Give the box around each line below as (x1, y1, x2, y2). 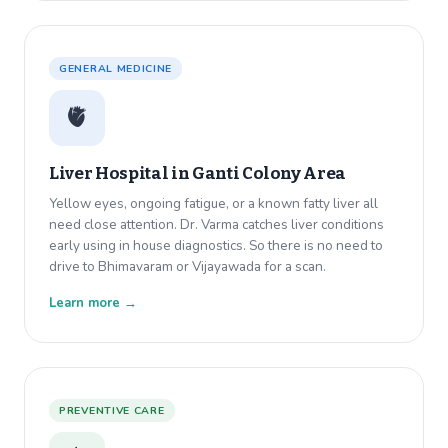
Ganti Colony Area (191, 163, 347, 185)
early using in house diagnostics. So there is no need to (49, 236, 383, 256)
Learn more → (49, 294, 137, 313)
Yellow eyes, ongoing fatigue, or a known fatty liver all (49, 194, 378, 214)
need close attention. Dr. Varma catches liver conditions (49, 215, 384, 235)
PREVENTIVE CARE (59, 403, 165, 419)
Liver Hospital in (49, 163, 192, 185)
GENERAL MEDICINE (59, 61, 173, 77)
